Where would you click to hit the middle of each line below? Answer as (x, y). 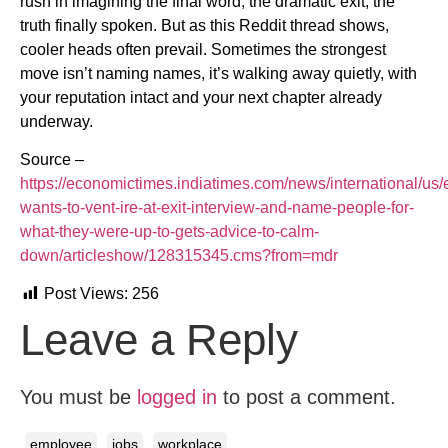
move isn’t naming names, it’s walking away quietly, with (218, 73)
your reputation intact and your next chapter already (201, 97)
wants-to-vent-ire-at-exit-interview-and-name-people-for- (217, 207)
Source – (52, 159)
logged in (177, 397)
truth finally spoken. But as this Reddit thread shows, (204, 25)
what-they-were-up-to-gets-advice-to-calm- (169, 231)
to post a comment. (306, 397)
